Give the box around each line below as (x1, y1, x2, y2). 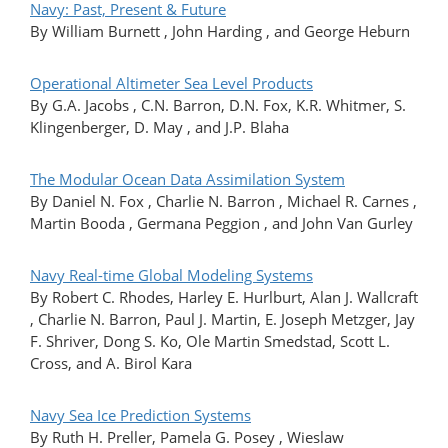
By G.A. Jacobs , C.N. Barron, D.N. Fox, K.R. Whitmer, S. (30, 95, 406, 116)
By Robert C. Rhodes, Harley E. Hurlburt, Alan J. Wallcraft (30, 287, 418, 308)
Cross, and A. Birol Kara (30, 353, 192, 374)
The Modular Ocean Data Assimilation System (30, 169, 345, 190)
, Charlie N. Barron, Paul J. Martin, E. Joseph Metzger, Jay (30, 309, 415, 330)
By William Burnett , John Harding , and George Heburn (30, 21, 410, 42)
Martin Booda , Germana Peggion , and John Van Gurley (30, 213, 413, 234)
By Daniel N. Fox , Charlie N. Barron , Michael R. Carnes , (30, 191, 417, 212)
